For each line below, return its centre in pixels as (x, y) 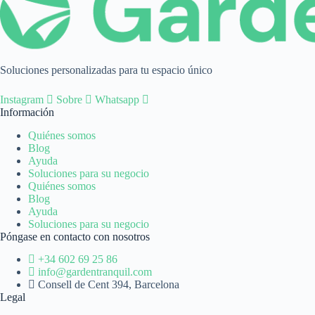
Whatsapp (117, 99)
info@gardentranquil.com (95, 272)
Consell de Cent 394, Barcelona (109, 285)
